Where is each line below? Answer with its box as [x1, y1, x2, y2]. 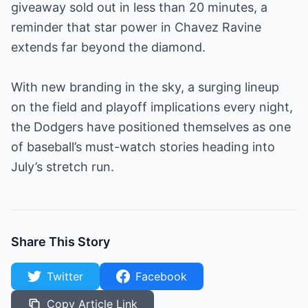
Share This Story [11, 234, 110, 249]
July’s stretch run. [11, 159, 114, 174]
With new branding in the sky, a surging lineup [11, 80, 279, 94]
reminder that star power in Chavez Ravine [11, 20, 261, 34]
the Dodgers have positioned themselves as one [11, 120, 291, 134]
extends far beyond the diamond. [11, 40, 206, 54]
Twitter [47, 269, 83, 283]
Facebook [135, 269, 187, 283]
